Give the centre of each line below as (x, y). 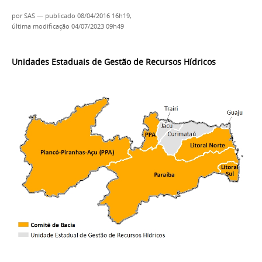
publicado (60, 16)
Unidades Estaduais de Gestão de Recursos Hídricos (114, 62)
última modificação (41, 27)
